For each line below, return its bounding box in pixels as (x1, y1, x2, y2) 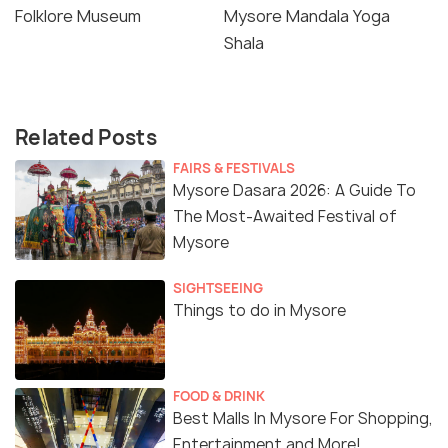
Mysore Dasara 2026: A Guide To (173, 180, 416, 202)
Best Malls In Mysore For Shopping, (173, 408, 433, 430)
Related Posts (15, 124, 157, 152)
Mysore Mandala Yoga (224, 5, 390, 28)
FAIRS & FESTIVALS (173, 159, 295, 178)
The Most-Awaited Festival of (173, 206, 397, 228)
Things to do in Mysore (173, 300, 346, 322)
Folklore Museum (15, 5, 141, 28)
